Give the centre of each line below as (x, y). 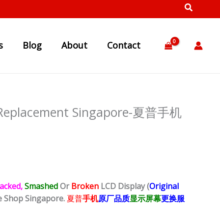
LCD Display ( (125, 186)
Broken (86, 186)
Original (164, 186)
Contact (124, 45)
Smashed (41, 186)
